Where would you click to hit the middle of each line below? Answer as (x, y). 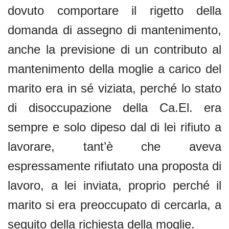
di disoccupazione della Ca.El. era (114, 107)
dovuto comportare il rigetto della (114, 10)
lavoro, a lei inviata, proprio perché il (114, 185)
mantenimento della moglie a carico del (114, 68)
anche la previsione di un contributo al (114, 49)
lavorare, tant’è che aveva (114, 146)
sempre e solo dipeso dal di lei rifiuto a (114, 127)
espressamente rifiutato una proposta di (114, 166)
